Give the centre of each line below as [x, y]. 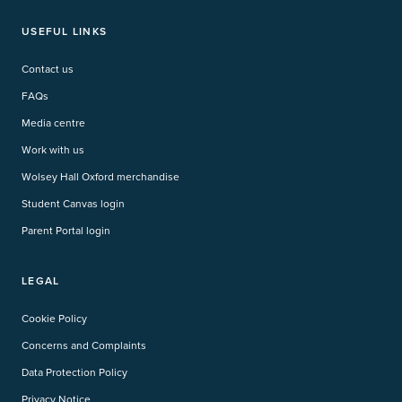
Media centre [53, 123]
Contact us [48, 69]
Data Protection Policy [74, 372]
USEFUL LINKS [64, 31]
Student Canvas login [73, 204]
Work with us [53, 150]
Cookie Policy [54, 319]
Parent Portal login [66, 231]
